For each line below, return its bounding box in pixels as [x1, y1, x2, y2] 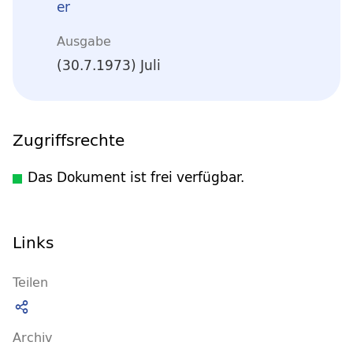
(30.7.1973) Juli [57, 54, 161, 77]
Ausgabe [57, 29, 111, 52]
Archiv [13, 325, 52, 348]
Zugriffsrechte [13, 125, 124, 154]
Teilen [13, 270, 48, 293]
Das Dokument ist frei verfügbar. [28, 165, 244, 188]
